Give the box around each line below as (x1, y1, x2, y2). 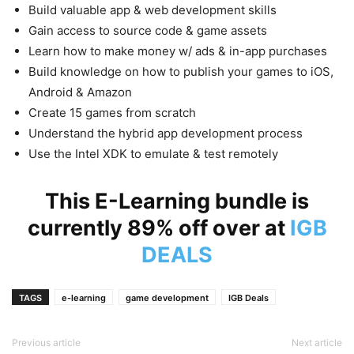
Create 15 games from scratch (28, 105, 196, 120)
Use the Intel (28, 146, 103, 161)
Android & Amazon (28, 85, 132, 100)
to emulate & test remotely (127, 146, 278, 161)
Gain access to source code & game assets (28, 23, 267, 38)
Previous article (12, 337, 81, 348)
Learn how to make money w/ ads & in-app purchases (28, 43, 327, 58)
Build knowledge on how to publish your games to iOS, (28, 64, 333, 79)
